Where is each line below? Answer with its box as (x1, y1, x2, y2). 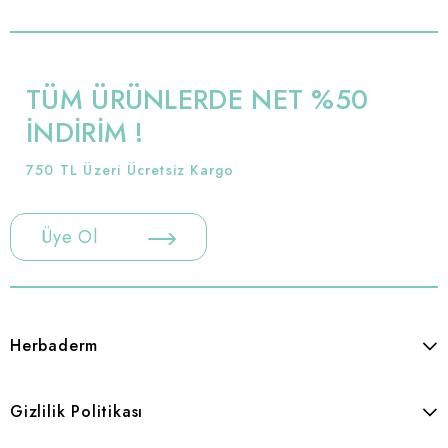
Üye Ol (41, 224, 98, 250)
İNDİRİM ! (26, 113, 144, 152)
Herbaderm (10, 334, 99, 357)
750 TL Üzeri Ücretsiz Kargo (26, 160, 235, 180)
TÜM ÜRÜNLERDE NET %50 (26, 80, 369, 119)
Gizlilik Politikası (10, 400, 144, 423)
